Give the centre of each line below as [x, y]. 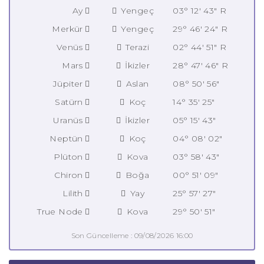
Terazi [136, 47]
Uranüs [68, 120]
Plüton [68, 156]
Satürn [69, 102]
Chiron [69, 175]
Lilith [73, 193]
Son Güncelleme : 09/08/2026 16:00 [132, 235]
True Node [60, 211]
